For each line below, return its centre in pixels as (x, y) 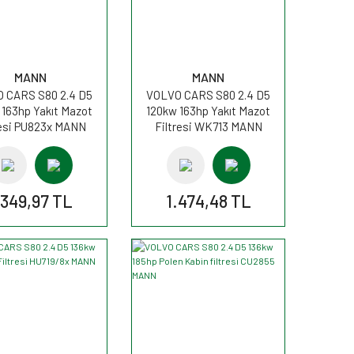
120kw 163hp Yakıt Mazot (208, 110)
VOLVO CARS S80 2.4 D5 (208, 94)
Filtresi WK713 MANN (208, 126)
